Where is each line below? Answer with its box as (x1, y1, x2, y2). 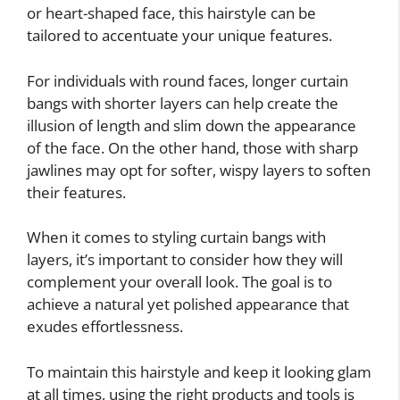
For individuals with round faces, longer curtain (27, 70, 348, 91)
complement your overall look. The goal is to (27, 271, 332, 293)
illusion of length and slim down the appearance (27, 114, 356, 136)
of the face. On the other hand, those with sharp (27, 137, 358, 158)
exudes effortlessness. (27, 316, 183, 337)
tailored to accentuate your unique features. (27, 25, 332, 46)
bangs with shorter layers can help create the (27, 92, 338, 113)
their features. (27, 181, 126, 203)
